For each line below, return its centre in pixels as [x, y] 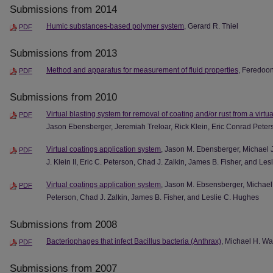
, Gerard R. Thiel [211, 26]
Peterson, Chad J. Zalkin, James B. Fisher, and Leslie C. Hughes [153, 197]
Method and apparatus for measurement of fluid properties [142, 70]
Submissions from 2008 [63, 224]
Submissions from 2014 [63, 9]
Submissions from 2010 [63, 97]
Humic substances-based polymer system [115, 26]
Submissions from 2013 [63, 53]
